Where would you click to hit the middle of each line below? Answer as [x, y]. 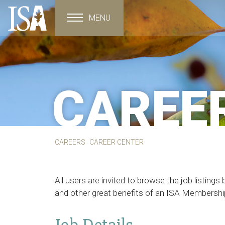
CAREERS [70, 142]
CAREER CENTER [117, 142]
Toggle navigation [97, 19]
